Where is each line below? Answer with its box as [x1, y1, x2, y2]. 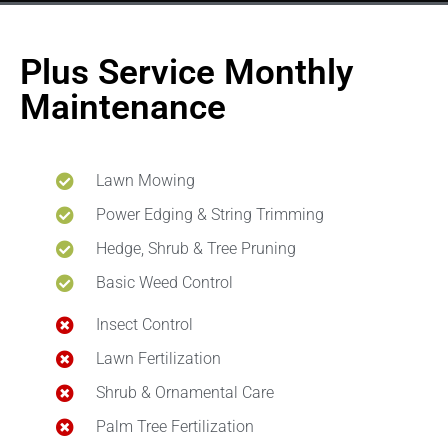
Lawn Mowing [95, 171, 195, 191]
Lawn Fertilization [95, 349, 221, 369]
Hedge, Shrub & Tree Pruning [95, 239, 296, 259]
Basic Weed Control [95, 273, 233, 293]
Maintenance [20, 87, 226, 129]
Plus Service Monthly [20, 52, 353, 94]
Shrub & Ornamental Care [95, 383, 274, 403]
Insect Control [95, 315, 193, 335]
